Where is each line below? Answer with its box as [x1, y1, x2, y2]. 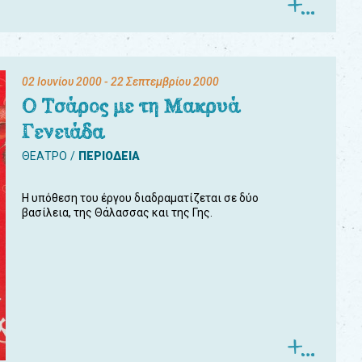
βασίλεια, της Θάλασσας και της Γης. [22, 206, 213, 219]
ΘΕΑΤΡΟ [22, 149, 67, 162]
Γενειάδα [22, 120, 104, 144]
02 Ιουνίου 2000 [22, 75, 102, 88]
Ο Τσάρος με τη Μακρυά [22, 94, 240, 118]
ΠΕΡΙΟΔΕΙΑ [78, 149, 140, 162]
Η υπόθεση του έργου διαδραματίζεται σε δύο [22, 192, 259, 204]
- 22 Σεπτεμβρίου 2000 [102, 75, 219, 88]
